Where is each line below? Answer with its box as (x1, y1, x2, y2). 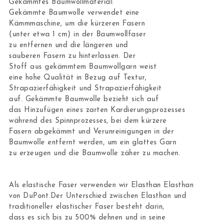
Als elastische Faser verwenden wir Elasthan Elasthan (9, 181, 194, 189)
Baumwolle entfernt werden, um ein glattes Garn (9, 139, 177, 147)
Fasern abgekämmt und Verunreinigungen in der (9, 128, 174, 136)
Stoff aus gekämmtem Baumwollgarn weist (9, 63, 157, 71)
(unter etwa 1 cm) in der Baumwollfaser (9, 31, 146, 39)
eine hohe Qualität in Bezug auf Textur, (9, 74, 147, 82)
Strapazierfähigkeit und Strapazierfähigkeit (9, 85, 162, 93)
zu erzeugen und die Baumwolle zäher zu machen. (9, 150, 181, 158)
